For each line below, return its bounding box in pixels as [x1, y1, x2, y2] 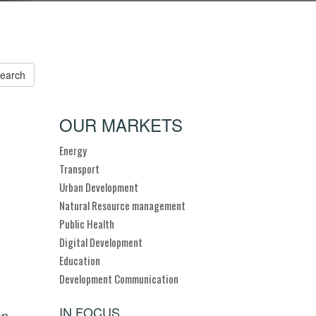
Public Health [59, 216, 114, 231]
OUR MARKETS [59, 112, 183, 137]
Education [59, 253, 100, 268]
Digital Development [59, 234, 142, 250]
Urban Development [59, 179, 138, 195]
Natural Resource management [59, 197, 186, 213]
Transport [59, 161, 99, 176]
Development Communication [59, 271, 178, 286]
